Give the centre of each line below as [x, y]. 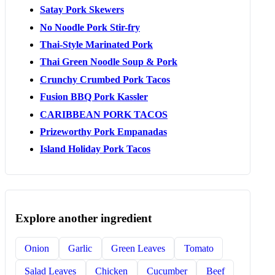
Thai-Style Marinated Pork [96, 45]
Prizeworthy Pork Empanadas [103, 132]
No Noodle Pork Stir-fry [90, 27]
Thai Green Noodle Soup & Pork [109, 62]
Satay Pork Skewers [82, 10]
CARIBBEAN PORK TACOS [104, 114]
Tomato [199, 248]
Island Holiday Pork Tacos [95, 149]
